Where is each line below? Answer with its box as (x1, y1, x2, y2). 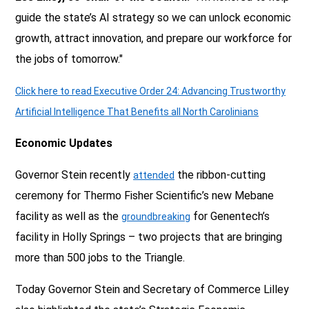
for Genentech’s (190, 209, 270, 223)
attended (133, 169, 175, 181)
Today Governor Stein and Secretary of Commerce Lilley (15, 282, 289, 296)
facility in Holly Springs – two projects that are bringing (15, 230, 282, 243)
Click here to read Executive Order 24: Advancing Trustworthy (15, 85, 286, 97)
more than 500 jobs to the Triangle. (15, 250, 185, 264)
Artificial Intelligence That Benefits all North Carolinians (15, 106, 259, 117)
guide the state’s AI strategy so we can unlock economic (15, 10, 291, 24)
